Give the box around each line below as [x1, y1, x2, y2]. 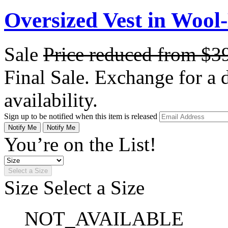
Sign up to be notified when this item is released [4, 111, 159, 121]
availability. [4, 89, 98, 111]
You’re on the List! [4, 133, 156, 155]
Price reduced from [43, 43, 201, 65]
